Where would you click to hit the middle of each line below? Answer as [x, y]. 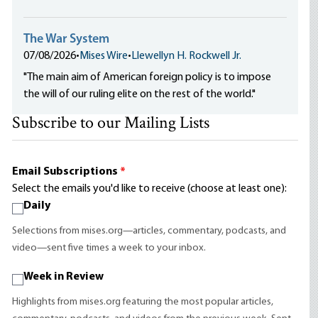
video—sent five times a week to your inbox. [109, 248]
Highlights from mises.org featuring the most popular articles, [143, 302]
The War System [67, 39]
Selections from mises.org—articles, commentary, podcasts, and [149, 231]
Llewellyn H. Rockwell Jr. [187, 56]
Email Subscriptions [66, 172]
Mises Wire [104, 56]
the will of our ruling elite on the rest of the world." [141, 94]
